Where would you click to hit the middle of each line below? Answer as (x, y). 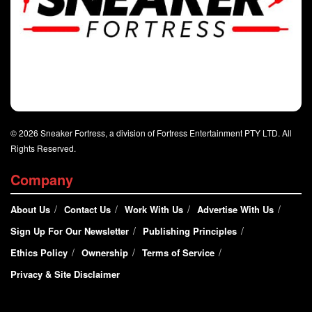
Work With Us (154, 210)
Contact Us (87, 210)
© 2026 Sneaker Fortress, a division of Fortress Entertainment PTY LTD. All (151, 133)
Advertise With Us (235, 210)
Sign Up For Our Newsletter (70, 231)
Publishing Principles (190, 231)
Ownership (105, 253)
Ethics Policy (39, 253)
